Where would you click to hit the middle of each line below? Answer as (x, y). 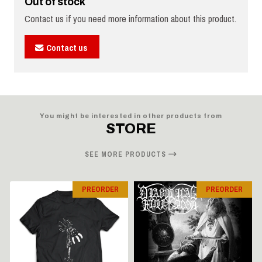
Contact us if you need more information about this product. (130, 19)
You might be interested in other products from (131, 116)
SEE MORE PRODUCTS (127, 154)
